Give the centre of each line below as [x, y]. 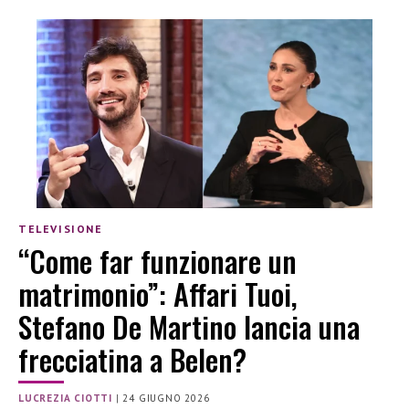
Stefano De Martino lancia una [189, 326]
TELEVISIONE [61, 229]
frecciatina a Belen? [132, 359]
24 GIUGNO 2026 [166, 398]
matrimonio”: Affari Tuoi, [158, 293]
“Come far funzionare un [157, 260]
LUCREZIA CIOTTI [65, 398]
